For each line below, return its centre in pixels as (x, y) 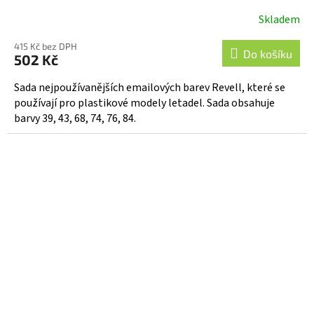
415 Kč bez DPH (46, 46)
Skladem (279, 19)
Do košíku (268, 53)
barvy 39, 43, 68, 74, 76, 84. (75, 118)
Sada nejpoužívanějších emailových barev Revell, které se (150, 87)
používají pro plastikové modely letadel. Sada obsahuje (144, 103)
